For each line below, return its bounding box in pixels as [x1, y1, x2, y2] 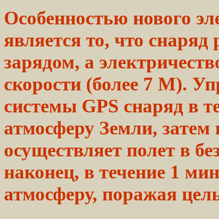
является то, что [4, 29, 149, 50]
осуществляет [4, 139, 127, 160]
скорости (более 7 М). [4, 73, 192, 94]
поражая [97, 183, 182, 204]
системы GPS [4, 95, 124, 116]
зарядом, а [4, 51, 99, 72]
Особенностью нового [4, 7, 196, 28]
